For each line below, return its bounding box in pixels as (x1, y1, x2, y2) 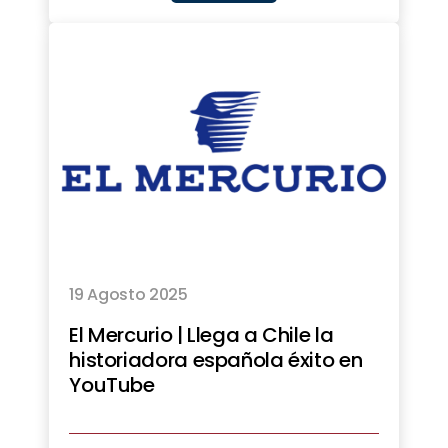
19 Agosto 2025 (69, 282, 188, 306)
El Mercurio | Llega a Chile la (69, 320, 334, 349)
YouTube (69, 370, 155, 399)
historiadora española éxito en (69, 345, 363, 374)
